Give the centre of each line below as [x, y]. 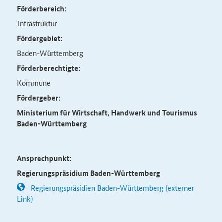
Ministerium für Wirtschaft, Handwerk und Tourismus [107, 112]
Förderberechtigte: [48, 68]
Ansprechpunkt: [44, 158]
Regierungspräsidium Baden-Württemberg [88, 173]
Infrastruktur [37, 23]
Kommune [33, 83]
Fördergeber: [38, 98]
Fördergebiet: [39, 38]
